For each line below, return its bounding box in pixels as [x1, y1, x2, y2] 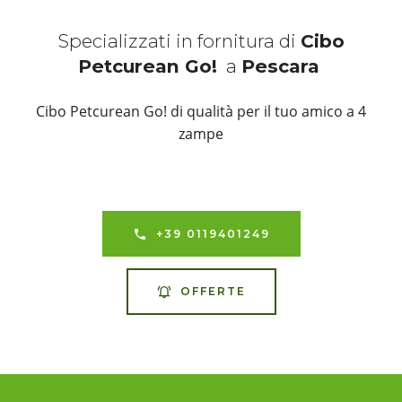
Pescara [240, 55, 325, 78]
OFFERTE [179, 284, 246, 299]
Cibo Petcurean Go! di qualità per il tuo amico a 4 [36, 101, 366, 122]
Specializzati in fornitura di [57, 30, 301, 53]
